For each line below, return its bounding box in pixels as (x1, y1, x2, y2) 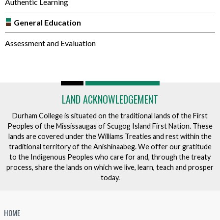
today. (100, 173, 120, 182)
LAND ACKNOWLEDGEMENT (62, 92, 158, 107)
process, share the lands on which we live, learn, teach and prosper (6, 163, 214, 171)
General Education (14, 18, 81, 27)
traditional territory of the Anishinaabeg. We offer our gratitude (8, 142, 212, 151)
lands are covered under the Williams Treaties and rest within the (8, 132, 212, 140)
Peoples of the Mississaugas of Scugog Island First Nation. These (7, 121, 213, 130)
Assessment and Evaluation (5, 38, 96, 48)
